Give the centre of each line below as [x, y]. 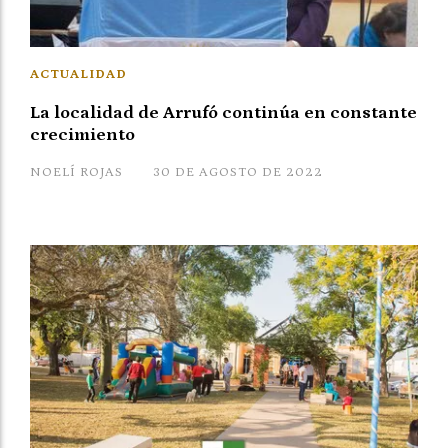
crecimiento [82, 134]
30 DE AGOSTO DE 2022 [238, 172]
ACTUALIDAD [78, 74]
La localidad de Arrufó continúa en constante [223, 112]
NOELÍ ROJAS [76, 172]
